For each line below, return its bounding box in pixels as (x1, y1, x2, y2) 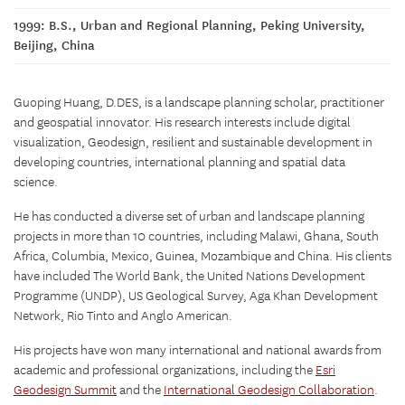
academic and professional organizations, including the (14, 362, 316, 379)
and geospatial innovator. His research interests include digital (14, 114, 351, 131)
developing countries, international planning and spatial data (14, 154, 345, 171)
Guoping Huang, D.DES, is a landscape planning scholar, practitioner (14, 94, 384, 111)
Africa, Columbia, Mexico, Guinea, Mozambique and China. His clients (14, 248, 391, 265)
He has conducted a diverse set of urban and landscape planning (14, 208, 364, 225)
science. (14, 174, 58, 191)
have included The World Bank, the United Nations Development (14, 268, 365, 285)
